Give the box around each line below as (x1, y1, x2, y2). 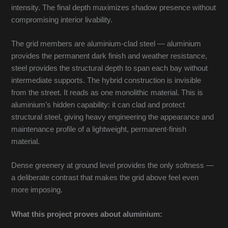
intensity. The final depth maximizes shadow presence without (11, 3, 216, 12)
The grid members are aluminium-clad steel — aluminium (11, 40, 202, 48)
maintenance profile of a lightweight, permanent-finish (11, 125, 187, 134)
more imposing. (11, 186, 63, 194)
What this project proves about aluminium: (11, 210, 163, 218)
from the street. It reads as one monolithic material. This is (11, 89, 204, 97)
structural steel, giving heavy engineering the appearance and (11, 113, 214, 122)
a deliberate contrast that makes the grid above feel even (11, 174, 199, 182)
